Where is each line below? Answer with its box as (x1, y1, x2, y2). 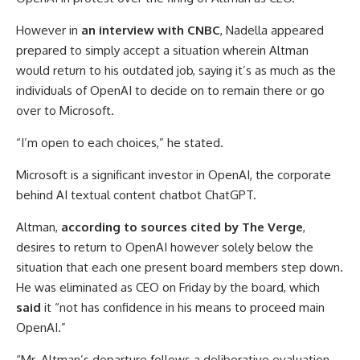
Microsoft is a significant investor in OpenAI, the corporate (16, 166, 331, 182)
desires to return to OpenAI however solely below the (16, 239, 313, 255)
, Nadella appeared (220, 22, 324, 38)
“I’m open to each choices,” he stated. (16, 134, 223, 150)
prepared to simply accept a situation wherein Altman (16, 42, 309, 58)
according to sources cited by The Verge (61, 219, 303, 235)
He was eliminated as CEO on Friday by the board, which (16, 279, 320, 295)
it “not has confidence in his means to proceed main (41, 299, 325, 315)
